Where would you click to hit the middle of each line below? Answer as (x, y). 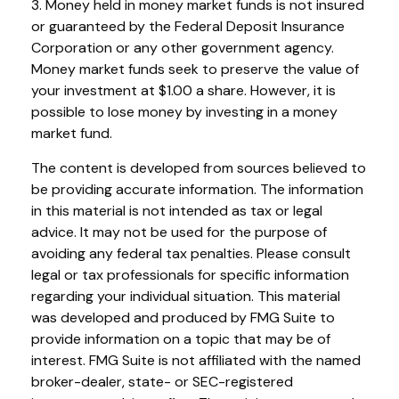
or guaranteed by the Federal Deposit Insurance (188, 26)
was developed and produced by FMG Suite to (183, 317)
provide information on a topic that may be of (181, 338)
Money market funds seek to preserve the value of (195, 69)
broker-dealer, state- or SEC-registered (162, 381)
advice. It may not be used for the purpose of (179, 232)
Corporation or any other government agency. (183, 47)
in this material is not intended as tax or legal (177, 210)
